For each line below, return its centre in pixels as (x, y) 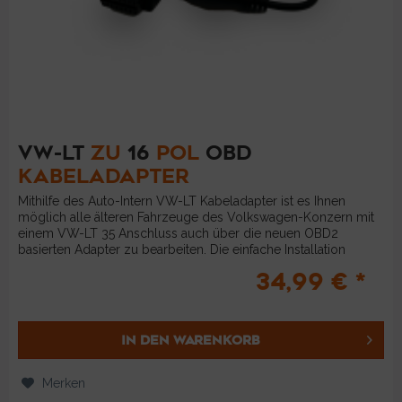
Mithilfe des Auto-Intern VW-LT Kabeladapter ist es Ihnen (182, 201)
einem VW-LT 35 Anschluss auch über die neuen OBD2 (179, 233)
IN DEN (145, 340)
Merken (64, 383)
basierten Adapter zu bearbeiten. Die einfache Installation (182, 249)
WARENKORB (216, 340)
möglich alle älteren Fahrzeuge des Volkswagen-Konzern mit (197, 217)
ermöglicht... (54, 265)
